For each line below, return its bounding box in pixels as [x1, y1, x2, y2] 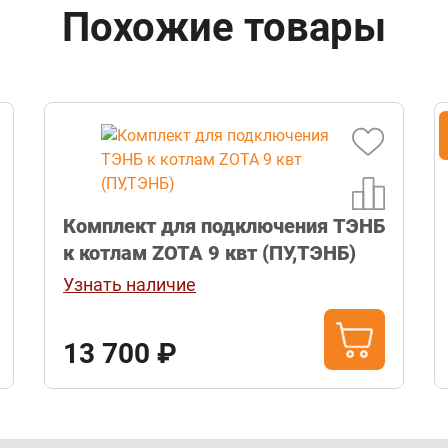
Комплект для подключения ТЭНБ [63, 214, 385, 239]
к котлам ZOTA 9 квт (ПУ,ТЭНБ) [63, 241, 356, 266]
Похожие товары [62, 4, 386, 52]
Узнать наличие [63, 274, 196, 296]
